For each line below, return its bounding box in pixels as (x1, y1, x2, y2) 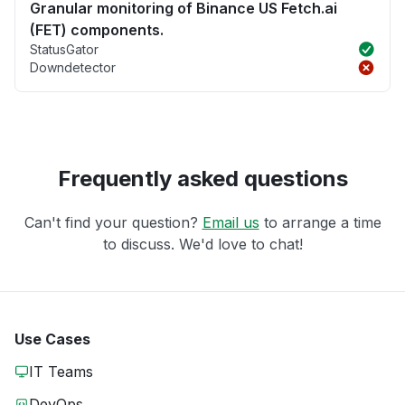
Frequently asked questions (57, 165, 348, 193)
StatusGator (30, 42, 99, 58)
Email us (202, 213, 259, 232)
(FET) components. (30, 21, 164, 40)
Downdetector (30, 60, 116, 76)
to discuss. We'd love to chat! (102, 235, 303, 254)
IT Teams (29, 363, 93, 381)
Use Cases (14, 330, 90, 349)
